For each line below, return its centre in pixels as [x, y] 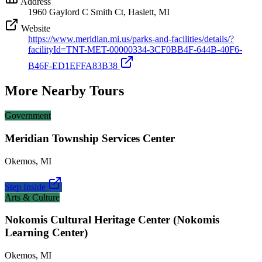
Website [35, 29]
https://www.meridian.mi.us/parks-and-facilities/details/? [131, 39]
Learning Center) [46, 233]
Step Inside [26, 187]
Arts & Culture [32, 197]
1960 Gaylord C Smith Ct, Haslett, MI [99, 12]
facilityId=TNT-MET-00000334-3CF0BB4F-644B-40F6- [135, 50]
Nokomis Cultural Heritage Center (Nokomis [112, 220]
